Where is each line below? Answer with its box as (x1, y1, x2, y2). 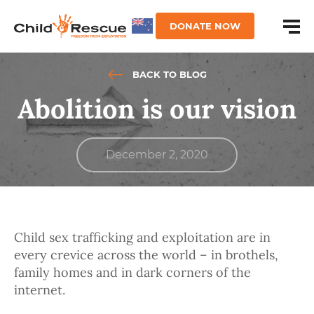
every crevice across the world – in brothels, (14, 247, 278, 264)
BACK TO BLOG (129, 69, 207, 81)
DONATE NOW (170, 20, 240, 32)
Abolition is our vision (18, 92, 296, 126)
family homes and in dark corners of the (14, 264, 251, 281)
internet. (14, 282, 65, 299)
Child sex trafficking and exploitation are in (14, 229, 271, 246)
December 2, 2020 (106, 148, 208, 162)
